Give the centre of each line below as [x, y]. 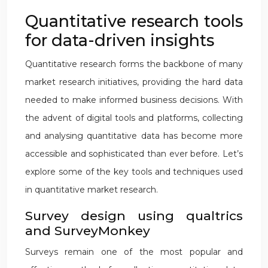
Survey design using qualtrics [134, 216]
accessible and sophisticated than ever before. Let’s [134, 154]
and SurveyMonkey [88, 231]
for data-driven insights [120, 40]
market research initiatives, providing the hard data [134, 82]
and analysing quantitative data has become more [134, 136]
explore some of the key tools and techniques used [134, 172]
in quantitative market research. [92, 190]
